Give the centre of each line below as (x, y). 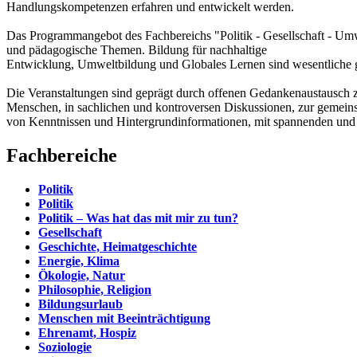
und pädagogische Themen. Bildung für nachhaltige (137, 49)
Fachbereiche (62, 155)
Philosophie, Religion (95, 289)
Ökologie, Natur (82, 275)
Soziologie (65, 347)
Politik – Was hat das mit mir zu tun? (138, 218)
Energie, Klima (79, 261)
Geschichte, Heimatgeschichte (118, 246)
